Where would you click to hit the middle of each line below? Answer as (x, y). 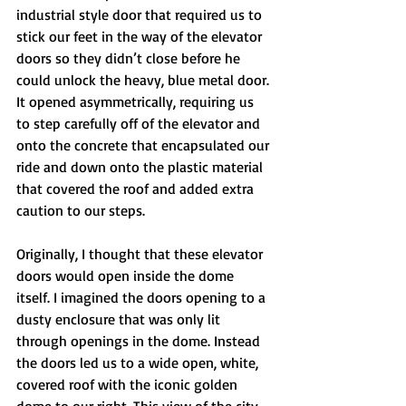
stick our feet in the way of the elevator (141, 36)
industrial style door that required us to (141, 14)
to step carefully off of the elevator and (140, 123)
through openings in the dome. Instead (140, 341)
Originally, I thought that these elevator (141, 254)
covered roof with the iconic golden (129, 384)
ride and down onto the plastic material (141, 167)
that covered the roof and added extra (137, 188)
